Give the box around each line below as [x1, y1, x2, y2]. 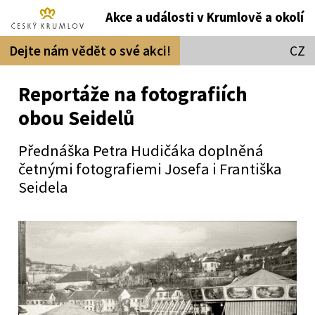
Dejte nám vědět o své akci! [9, 41, 171, 59]
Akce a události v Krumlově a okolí [105, 9, 304, 26]
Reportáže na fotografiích [18, 81, 247, 107]
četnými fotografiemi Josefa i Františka [18, 158, 282, 179]
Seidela [18, 176, 68, 197]
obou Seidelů [18, 105, 134, 131]
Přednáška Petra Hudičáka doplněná [18, 140, 264, 160]
